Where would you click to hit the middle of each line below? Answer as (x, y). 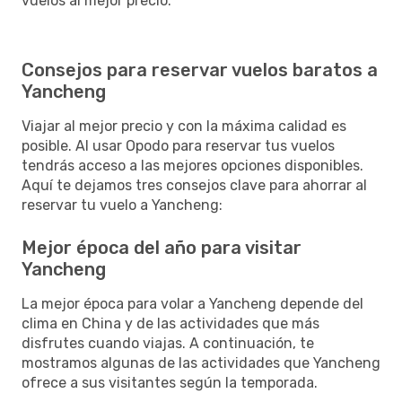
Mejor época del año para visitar (162, 247)
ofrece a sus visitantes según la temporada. (170, 382)
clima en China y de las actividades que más (170, 323)
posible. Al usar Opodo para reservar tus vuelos (178, 145)
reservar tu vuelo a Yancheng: (122, 205)
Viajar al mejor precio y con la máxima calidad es (184, 126)
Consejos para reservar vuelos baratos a (200, 70)
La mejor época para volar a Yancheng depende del (192, 303)
